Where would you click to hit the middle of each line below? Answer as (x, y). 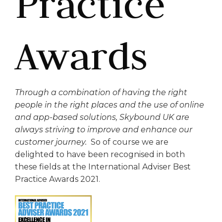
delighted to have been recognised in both (100, 154)
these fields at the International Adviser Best (103, 166)
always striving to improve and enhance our (104, 129)
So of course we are (130, 142)
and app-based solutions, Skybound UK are (102, 117)
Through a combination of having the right (101, 92)
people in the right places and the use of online (110, 105)
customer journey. (52, 142)
